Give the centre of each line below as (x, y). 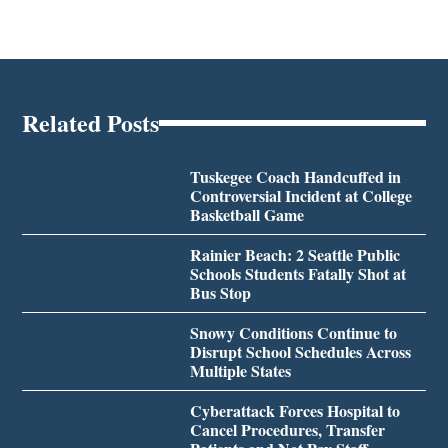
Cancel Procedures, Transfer (287, 429)
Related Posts (91, 122)
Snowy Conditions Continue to (293, 332)
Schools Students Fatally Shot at (297, 273)
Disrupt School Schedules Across (300, 351)
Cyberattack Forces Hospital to (294, 410)
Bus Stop (220, 292)
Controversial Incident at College (300, 195)
